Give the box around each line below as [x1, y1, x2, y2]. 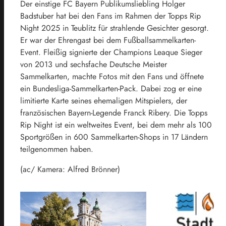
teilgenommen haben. [20, 143, 93, 155]
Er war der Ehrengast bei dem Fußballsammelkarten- [20, 34, 196, 46]
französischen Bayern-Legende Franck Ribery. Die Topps [20, 107, 207, 119]
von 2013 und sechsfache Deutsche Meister [20, 59, 167, 71]
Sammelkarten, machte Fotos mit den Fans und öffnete [20, 71, 204, 83]
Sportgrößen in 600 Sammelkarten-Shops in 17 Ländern [20, 131, 208, 143]
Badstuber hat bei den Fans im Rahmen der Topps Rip [20, 10, 201, 22]
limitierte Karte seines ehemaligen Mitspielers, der [20, 95, 187, 107]
